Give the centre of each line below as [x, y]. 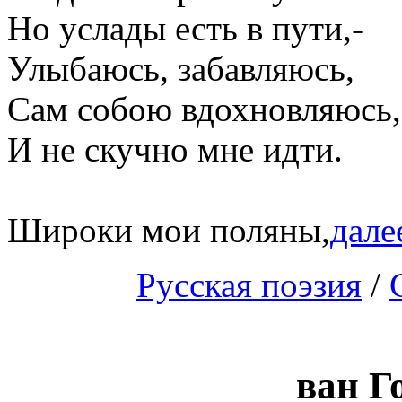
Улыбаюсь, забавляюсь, [181, 69]
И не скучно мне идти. [175, 150]
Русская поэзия [249, 285]
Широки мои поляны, [169, 231]
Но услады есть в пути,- [185, 29]
